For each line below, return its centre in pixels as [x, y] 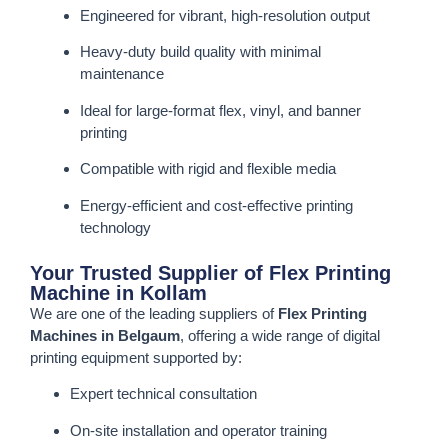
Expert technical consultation [163, 394]
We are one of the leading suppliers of [154, 314]
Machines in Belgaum [105, 336]
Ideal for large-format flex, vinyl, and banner [220, 110]
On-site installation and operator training [198, 430]
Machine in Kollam [118, 293]
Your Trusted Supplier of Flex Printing [210, 273]
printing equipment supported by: [136, 358]
